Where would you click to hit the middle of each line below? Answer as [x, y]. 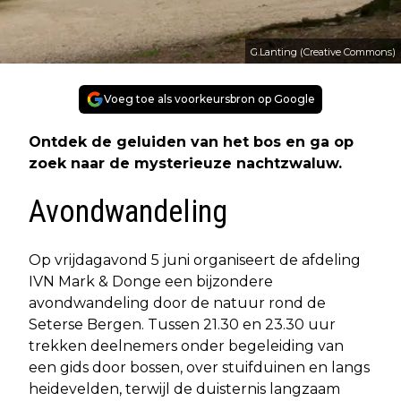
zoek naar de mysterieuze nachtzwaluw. [185, 164]
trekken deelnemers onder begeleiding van [186, 346]
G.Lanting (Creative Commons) [323, 52]
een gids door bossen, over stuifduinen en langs [199, 368]
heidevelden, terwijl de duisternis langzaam [184, 389]
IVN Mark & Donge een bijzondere [151, 282]
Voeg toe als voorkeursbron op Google [209, 99]
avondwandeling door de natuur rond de [177, 303]
